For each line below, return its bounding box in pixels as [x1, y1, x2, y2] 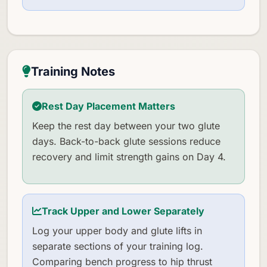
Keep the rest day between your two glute [32, 119, 220, 132]
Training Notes [31, 64, 115, 79]
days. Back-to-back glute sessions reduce [32, 135, 221, 147]
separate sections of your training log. [32, 240, 203, 252]
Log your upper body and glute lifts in [32, 224, 202, 237]
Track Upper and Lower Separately [42, 204, 204, 217]
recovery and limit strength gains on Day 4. [32, 150, 226, 163]
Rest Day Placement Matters [42, 100, 175, 112]
